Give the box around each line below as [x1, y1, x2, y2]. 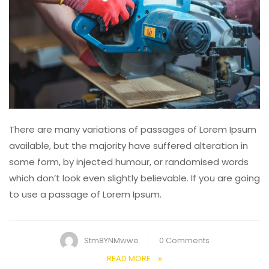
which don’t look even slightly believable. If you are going [9, 172, 260, 185]
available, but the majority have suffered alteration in [9, 139, 248, 153]
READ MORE [106, 253, 151, 265]
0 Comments [159, 235, 210, 247]
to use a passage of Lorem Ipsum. [9, 188, 162, 201]
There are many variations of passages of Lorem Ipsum [9, 123, 256, 136]
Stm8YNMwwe [83, 235, 139, 247]
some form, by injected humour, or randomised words [9, 156, 249, 169]
